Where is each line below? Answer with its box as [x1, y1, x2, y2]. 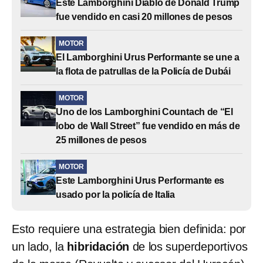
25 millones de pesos [56, 135, 147, 146]
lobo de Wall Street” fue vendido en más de [56, 121, 240, 131]
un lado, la [12, 240, 68, 254]
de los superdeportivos [132, 240, 248, 254]
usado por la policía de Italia [56, 190, 176, 200]
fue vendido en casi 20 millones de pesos [56, 12, 233, 22]
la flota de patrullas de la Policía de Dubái [56, 66, 231, 77]
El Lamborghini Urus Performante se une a [56, 52, 240, 63]
